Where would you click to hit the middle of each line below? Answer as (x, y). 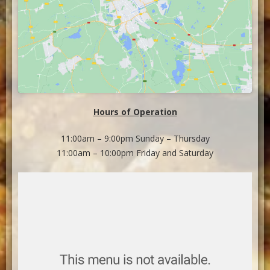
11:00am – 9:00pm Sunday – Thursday (135, 139)
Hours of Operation (135, 112)
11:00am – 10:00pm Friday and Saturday (135, 153)
